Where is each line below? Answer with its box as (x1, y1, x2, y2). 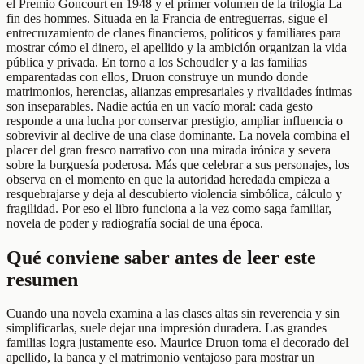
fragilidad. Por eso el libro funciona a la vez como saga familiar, (6, 201, 331, 215)
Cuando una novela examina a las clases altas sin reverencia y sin (6, 306, 340, 321)
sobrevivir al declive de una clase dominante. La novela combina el (6, 128, 349, 142)
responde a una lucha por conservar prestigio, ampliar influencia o (6, 113, 343, 128)
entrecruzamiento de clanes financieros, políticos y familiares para (6, 25, 341, 40)
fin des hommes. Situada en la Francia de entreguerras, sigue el (6, 11, 327, 25)
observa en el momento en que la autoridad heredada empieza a (6, 171, 330, 186)
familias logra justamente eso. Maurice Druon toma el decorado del (6, 336, 349, 350)
